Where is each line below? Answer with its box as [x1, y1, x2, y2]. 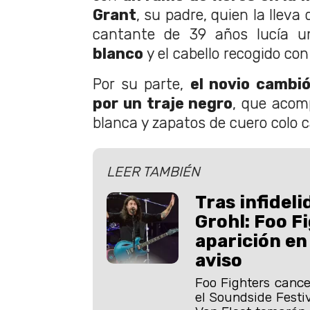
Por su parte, [93, 75, 190, 93]
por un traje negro [93, 94, 233, 112]
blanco [93, 44, 143, 62]
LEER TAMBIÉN [107, 163, 200, 180]
